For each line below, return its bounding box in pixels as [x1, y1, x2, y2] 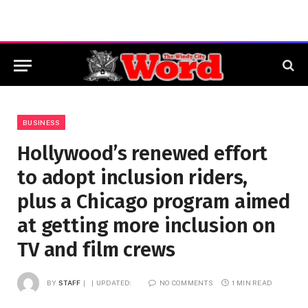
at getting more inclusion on [17, 214, 276, 238]
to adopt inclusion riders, [17, 166, 248, 190]
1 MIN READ [232, 278, 273, 287]
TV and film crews [17, 238, 175, 262]
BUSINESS [23, 118, 60, 126]
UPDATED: [96, 278, 132, 287]
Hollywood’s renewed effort [17, 142, 268, 166]
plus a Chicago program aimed [17, 190, 290, 214]
